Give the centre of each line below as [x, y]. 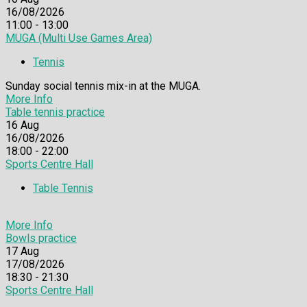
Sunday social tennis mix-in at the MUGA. [103, 86]
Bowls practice [41, 238]
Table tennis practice [55, 112]
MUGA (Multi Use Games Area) [79, 38]
